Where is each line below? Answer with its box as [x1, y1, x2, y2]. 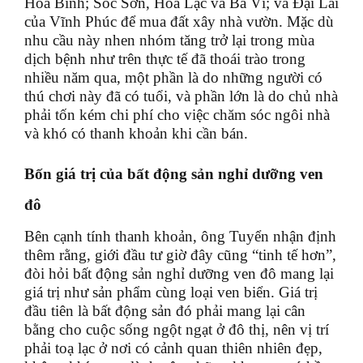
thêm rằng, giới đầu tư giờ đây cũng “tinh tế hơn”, [24, 246, 336, 263]
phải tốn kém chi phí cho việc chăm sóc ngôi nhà [24, 105, 330, 123]
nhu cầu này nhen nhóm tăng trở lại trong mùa [24, 31, 314, 49]
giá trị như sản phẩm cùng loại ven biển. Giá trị [24, 283, 318, 301]
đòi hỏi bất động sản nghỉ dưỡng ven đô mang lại [24, 264, 334, 282]
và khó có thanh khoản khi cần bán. [24, 124, 248, 142]
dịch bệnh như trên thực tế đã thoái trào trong [24, 49, 305, 67]
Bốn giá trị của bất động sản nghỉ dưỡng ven [24, 164, 323, 182]
